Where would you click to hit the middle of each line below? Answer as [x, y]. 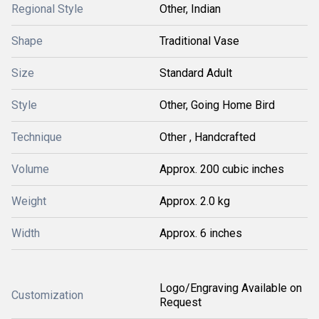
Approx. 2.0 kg [195, 201]
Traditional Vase [199, 41]
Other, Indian [190, 9]
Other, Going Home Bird [217, 105]
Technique [37, 137]
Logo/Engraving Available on [231, 288]
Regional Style [47, 9]
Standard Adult [196, 73]
